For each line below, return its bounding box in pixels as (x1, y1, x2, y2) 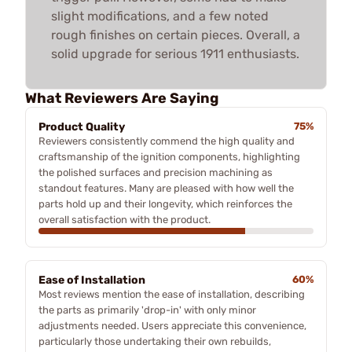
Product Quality (38, 119, 125, 134)
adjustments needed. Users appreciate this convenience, (38, 319, 306, 332)
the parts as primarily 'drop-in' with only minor (38, 303, 256, 316)
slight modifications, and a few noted (51, 8, 269, 24)
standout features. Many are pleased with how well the (38, 181, 294, 194)
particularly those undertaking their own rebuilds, (38, 335, 271, 347)
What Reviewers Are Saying (25, 89, 218, 107)
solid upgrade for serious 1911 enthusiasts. (51, 46, 299, 61)
